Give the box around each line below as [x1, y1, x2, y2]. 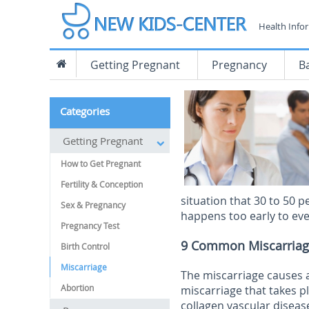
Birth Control [61, 241, 110, 252]
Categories [60, 104, 110, 118]
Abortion [61, 282, 94, 293]
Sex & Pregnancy [61, 199, 126, 210]
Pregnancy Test [61, 220, 119, 231]
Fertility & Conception [61, 179, 143, 190]
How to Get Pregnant [61, 158, 141, 169]
